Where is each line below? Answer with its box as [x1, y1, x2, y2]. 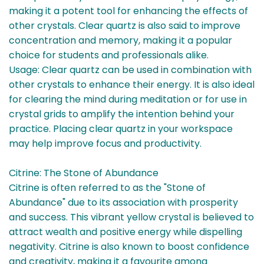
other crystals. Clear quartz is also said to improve [9, 19, 240, 33]
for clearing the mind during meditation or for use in [9, 93, 247, 107]
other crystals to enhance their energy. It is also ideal [9, 78, 255, 92]
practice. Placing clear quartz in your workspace [9, 122, 233, 136]
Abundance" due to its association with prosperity [9, 196, 238, 210]
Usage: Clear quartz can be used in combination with [9, 63, 252, 77]
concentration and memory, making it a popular [9, 34, 232, 48]
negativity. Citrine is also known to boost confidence [9, 240, 249, 254]
